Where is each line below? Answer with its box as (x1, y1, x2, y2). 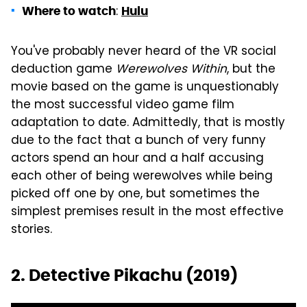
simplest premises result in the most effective (11, 202, 284, 222)
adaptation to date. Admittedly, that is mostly (11, 113, 285, 133)
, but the (227, 60, 275, 79)
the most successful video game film (11, 95, 234, 115)
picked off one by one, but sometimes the (11, 184, 260, 204)
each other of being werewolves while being (11, 167, 273, 186)
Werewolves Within (116, 60, 227, 79)
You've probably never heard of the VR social (11, 42, 276, 62)
